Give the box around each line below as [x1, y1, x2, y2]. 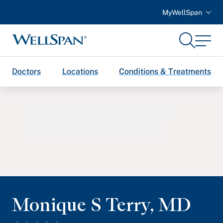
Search [186, 32, 209, 40]
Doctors [12, 67, 41, 76]
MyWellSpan [162, 8, 202, 16]
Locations [62, 67, 98, 76]
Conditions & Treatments [119, 67, 211, 76]
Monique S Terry [12, 193, 150, 216]
